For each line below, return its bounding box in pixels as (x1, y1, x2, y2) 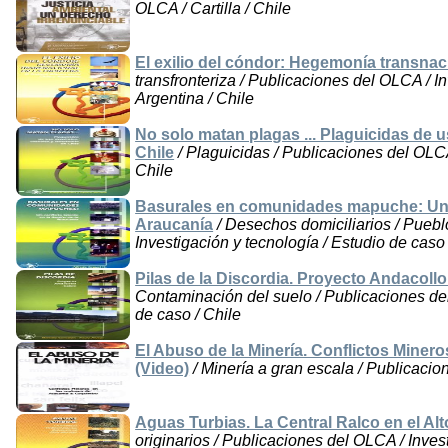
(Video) (135, 360, 190, 378)
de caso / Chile (135, 306, 242, 324)
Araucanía (135, 216, 214, 234)
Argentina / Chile (135, 90, 255, 108)
